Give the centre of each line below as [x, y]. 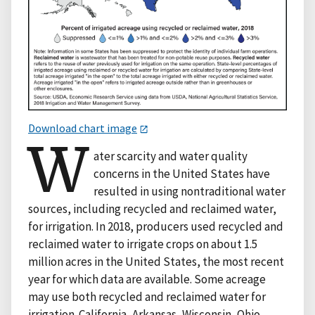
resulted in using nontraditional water [190, 192]
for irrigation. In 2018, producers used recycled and [156, 227]
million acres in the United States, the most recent [156, 262]
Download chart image [83, 128]
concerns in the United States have [182, 174]
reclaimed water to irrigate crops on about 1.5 [143, 244]
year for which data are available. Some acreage [147, 279]
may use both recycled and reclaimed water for [147, 297]
